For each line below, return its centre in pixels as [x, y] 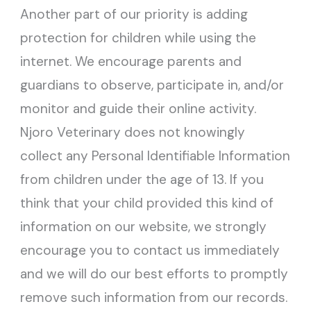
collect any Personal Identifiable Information [155, 156]
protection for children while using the [138, 38]
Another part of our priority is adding [134, 14]
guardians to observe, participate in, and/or [152, 85]
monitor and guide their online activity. [138, 109]
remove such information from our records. [154, 297]
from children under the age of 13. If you [142, 179]
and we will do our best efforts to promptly [154, 274]
